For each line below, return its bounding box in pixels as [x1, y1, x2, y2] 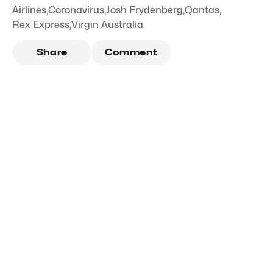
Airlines [12, 4, 46, 16]
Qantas [185, 4, 219, 16]
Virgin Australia [71, 19, 143, 31]
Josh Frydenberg [106, 4, 183, 16]
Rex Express [12, 19, 69, 31]
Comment [104, 47, 158, 58]
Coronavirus [48, 4, 104, 16]
